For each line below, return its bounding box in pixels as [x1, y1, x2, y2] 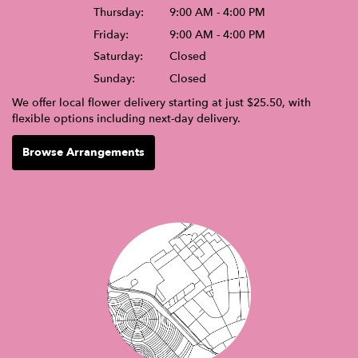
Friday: [93, 26, 129, 42]
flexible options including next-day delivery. [12, 110, 241, 126]
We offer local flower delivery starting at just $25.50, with [12, 94, 311, 110]
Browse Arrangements [22, 144, 145, 160]
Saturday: [93, 49, 143, 65]
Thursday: [93, 5, 144, 21]
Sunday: [93, 70, 135, 86]
